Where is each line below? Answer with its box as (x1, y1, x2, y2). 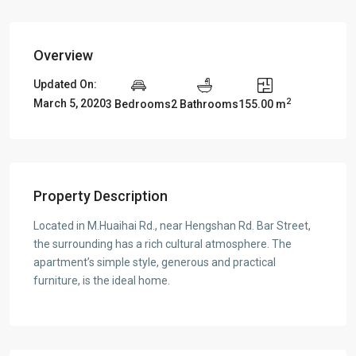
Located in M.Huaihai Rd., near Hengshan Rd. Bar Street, (33, 219, 311, 232)
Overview (33, 47, 93, 64)
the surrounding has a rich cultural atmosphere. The (33, 237, 292, 250)
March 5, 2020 (33, 97, 106, 110)
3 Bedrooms (106, 97, 171, 110)
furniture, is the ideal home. (33, 273, 170, 287)
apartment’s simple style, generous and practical (33, 255, 276, 269)
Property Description (33, 187, 168, 204)
